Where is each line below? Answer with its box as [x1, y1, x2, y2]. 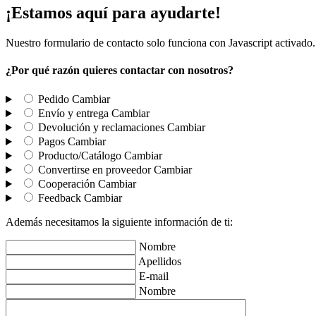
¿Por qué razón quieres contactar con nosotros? [6, 63, 233, 76]
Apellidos [138, 255, 181, 268]
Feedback [37, 192, 81, 205]
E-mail [139, 270, 169, 283]
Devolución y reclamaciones [37, 121, 164, 134]
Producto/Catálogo [37, 150, 121, 162]
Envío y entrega [37, 107, 109, 120]
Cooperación [37, 178, 95, 190]
